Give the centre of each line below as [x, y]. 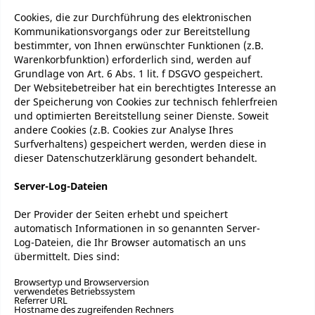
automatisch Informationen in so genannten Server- [137, 228]
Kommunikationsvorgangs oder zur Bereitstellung [132, 31]
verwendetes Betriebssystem [75, 291]
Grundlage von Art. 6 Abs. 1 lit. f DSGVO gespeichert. [139, 73]
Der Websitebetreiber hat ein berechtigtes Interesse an [145, 88]
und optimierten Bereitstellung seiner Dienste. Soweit [141, 116]
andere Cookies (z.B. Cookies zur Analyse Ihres [124, 130]
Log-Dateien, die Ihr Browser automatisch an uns [130, 242]
